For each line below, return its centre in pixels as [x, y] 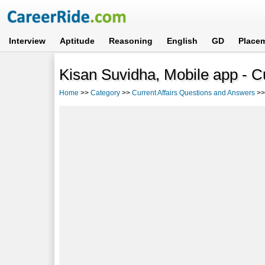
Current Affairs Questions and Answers [194, 93]
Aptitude [77, 41]
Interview [28, 41]
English [182, 41]
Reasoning [131, 41]
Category [106, 93]
